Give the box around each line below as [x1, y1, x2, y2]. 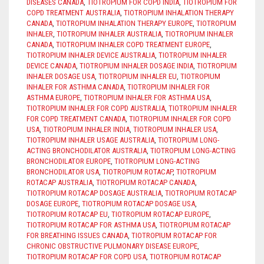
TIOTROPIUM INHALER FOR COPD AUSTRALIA [27, 104, 165, 113]
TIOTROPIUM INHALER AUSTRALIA [57, 29, 161, 39]
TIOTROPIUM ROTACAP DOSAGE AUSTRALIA [27, 189, 161, 198]
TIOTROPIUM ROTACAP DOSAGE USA [82, 199, 195, 209]
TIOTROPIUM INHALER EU [98, 72, 177, 81]
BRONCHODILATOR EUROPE [27, 157, 111, 166]
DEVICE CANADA [27, 61, 76, 71]
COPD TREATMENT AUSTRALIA [27, 8, 120, 18]
